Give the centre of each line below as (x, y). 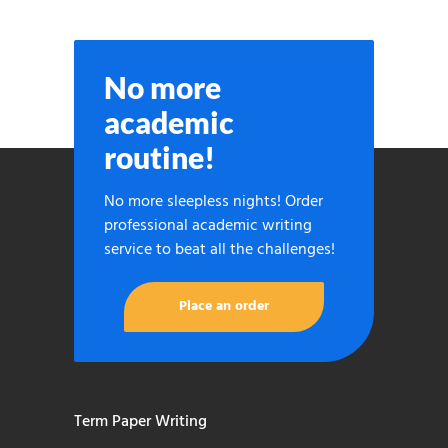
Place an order (224, 307)
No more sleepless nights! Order (213, 202)
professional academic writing (208, 226)
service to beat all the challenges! (219, 250)
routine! (159, 157)
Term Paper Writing (140, 422)
